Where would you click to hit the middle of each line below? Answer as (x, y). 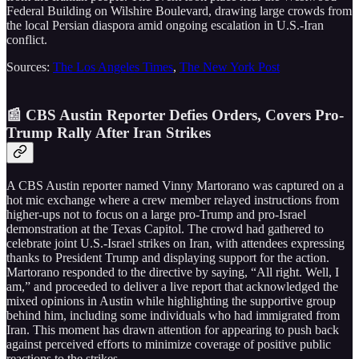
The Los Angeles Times (113, 67)
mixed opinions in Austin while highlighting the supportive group (171, 301)
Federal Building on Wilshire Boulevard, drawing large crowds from (179, 10)
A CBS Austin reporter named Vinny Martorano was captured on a (175, 186)
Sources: (30, 67)
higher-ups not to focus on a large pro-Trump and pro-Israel (156, 215)
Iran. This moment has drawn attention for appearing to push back (173, 330)
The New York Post (230, 67)
